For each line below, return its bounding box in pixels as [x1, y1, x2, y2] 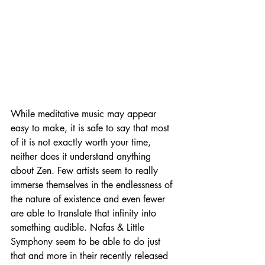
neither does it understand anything [11, 150, 154, 163]
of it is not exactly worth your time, [11, 136, 154, 148]
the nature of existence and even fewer [11, 193, 168, 205]
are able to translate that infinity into [11, 207, 159, 219]
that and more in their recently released [11, 250, 171, 262]
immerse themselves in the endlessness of [11, 179, 175, 191]
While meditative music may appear [11, 108, 159, 120]
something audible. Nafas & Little [11, 221, 147, 234]
